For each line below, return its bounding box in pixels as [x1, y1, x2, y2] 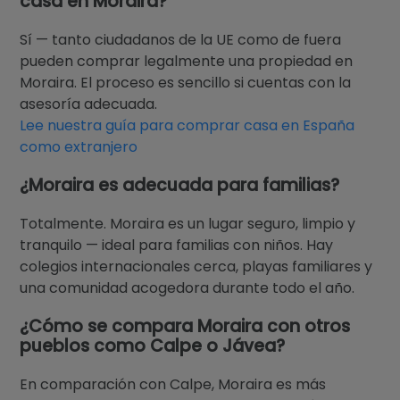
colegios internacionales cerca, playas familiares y [20, 255, 373, 277]
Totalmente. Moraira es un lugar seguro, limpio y [20, 212, 356, 234]
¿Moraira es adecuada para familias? [20, 172, 340, 197]
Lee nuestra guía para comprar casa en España [20, 114, 355, 136]
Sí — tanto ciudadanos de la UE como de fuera [20, 29, 342, 50]
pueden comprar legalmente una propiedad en [20, 50, 354, 71]
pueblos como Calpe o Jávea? [20, 333, 286, 358]
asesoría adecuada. [20, 93, 158, 114]
